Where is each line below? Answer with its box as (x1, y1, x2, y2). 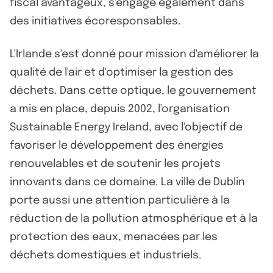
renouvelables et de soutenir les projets (10, 158, 221, 169)
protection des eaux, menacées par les (10, 231, 218, 243)
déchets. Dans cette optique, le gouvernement (10, 85, 257, 96)
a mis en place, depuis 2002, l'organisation (10, 103, 230, 115)
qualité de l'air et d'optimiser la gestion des (10, 66, 233, 78)
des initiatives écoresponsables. (10, 15, 181, 27)
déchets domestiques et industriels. (10, 249, 202, 261)
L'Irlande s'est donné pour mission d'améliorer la (10, 48, 259, 60)
